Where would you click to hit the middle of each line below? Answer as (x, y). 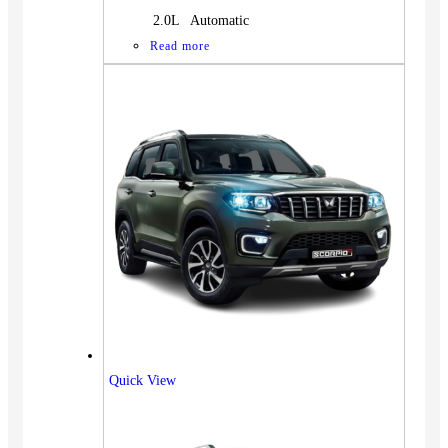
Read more (180, 45)
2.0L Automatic (199, 20)
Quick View (142, 380)
